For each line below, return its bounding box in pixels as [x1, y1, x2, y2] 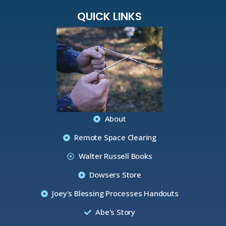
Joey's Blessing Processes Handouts [52, 188, 179, 199]
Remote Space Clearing [74, 132, 156, 143]
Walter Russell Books [78, 151, 152, 161]
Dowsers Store [89, 169, 141, 180]
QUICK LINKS [77, 9, 142, 24]
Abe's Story [95, 207, 135, 217]
